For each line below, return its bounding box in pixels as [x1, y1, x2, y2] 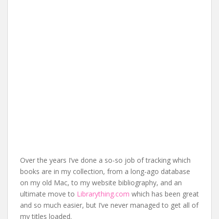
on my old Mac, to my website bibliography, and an [20, 178, 182, 187]
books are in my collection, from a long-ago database [20, 167, 190, 176]
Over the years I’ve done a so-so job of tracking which [20, 155, 191, 165]
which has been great [130, 189, 199, 198]
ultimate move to [20, 189, 77, 198]
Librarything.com [77, 189, 130, 198]
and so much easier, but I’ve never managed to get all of [20, 200, 198, 210]
